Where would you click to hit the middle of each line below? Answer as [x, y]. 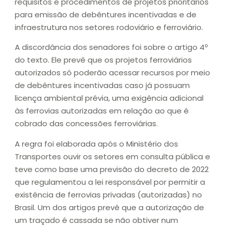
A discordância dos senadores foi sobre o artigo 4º [111, 47]
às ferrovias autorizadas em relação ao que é [102, 111]
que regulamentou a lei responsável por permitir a [110, 182]
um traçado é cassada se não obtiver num [96, 220]
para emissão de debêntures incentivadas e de [106, 15]
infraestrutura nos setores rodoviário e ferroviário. [109, 27]
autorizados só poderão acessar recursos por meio [112, 73]
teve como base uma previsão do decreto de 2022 [112, 169]
